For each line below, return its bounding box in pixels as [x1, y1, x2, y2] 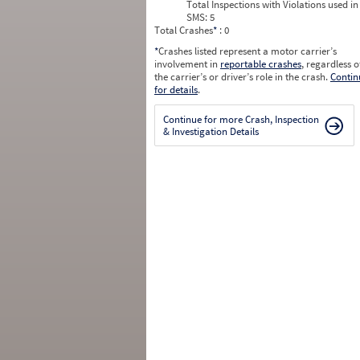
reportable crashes [220, 57, 301, 71]
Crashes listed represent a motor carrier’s [158, 44, 337, 58]
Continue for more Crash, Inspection [163, 112, 319, 126]
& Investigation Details [163, 125, 259, 138]
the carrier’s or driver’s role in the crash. [154, 70, 330, 84]
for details [154, 83, 198, 96]
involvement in [154, 57, 220, 71]
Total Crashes [154, 23, 213, 37]
